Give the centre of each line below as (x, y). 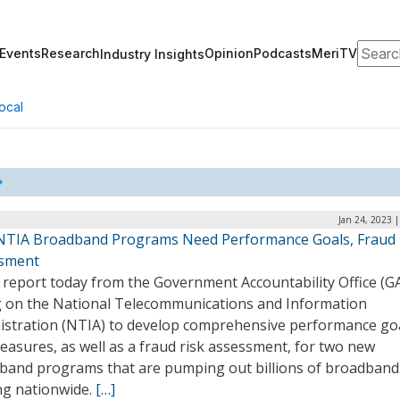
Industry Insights (152, 54)
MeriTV (334, 53)
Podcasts (283, 53)
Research (71, 53)
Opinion (229, 53)
